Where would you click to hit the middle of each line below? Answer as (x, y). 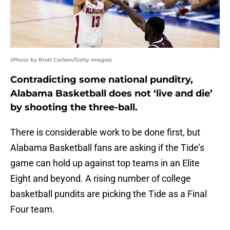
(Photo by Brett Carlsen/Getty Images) (61, 60)
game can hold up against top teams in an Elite (105, 163)
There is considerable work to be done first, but (105, 132)
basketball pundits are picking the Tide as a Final (109, 194)
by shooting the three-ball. (74, 108)
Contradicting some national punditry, (102, 80)
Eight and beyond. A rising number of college (101, 179)
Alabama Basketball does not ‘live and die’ (111, 94)
